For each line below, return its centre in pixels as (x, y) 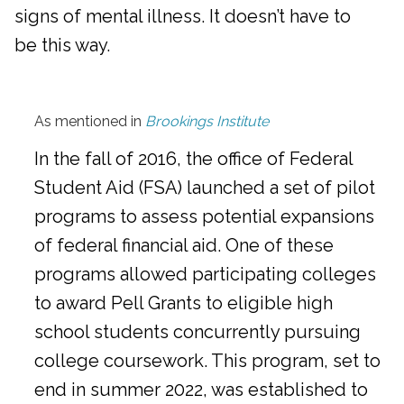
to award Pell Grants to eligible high (184, 303)
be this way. (62, 46)
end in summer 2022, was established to (201, 390)
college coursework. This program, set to (207, 361)
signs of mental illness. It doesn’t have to (183, 17)
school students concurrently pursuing (197, 332)
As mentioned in (90, 122)
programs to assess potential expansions (204, 217)
